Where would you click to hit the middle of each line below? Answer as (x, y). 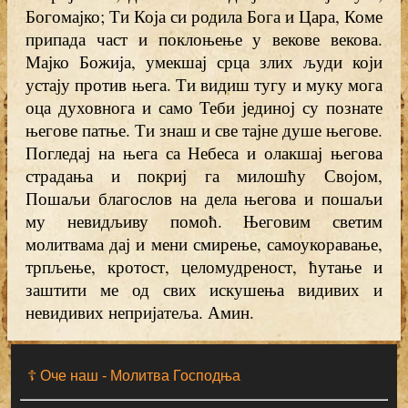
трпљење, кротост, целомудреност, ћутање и (204, 266)
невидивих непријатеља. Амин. (140, 312)
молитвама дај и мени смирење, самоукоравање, (204, 244)
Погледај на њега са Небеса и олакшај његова (204, 153)
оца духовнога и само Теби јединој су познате (204, 107)
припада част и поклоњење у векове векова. (204, 39)
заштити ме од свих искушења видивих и (204, 289)
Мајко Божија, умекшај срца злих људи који (204, 61)
